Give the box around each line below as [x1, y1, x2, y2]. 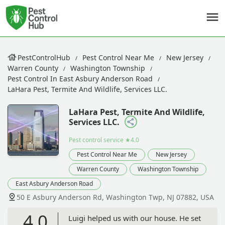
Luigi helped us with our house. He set [68, 212, 201, 223]
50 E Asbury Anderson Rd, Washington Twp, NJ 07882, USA [17, 192, 214, 202]
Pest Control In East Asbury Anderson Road [8, 74, 153, 83]
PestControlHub [18, 53, 70, 62]
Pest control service [69, 135, 124, 144]
